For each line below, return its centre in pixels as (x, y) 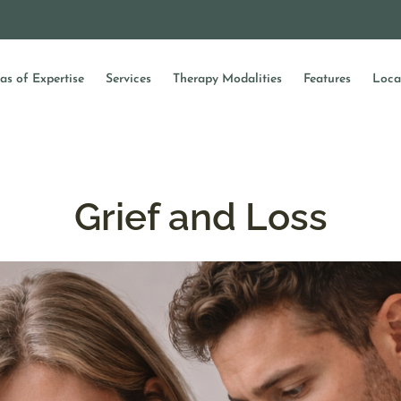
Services (129, 79)
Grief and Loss (200, 218)
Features (328, 79)
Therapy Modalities (228, 79)
